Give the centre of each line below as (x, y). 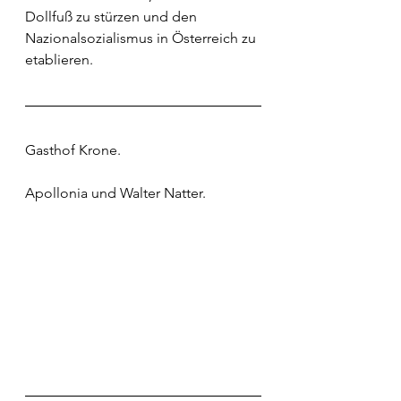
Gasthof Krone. (73, 150)
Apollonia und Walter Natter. (115, 193)
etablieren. (59, 60)
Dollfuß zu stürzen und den (113, 17)
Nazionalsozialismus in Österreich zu (142, 38)
